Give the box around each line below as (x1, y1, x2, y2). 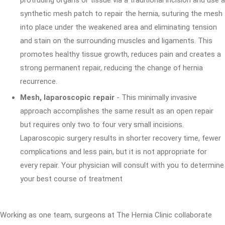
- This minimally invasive (115, 93, 197, 102)
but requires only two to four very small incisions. (20, 120, 184, 129)
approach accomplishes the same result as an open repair (20, 106, 213, 116)
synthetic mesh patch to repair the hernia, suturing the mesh (20, 9, 222, 18)
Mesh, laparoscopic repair (20, 93, 115, 102)
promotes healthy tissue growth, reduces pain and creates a (20, 50, 221, 59)
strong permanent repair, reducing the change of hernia (20, 63, 203, 72)
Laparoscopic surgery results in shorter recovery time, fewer (20, 134, 221, 143)
